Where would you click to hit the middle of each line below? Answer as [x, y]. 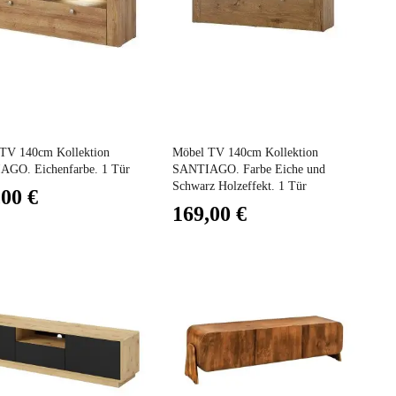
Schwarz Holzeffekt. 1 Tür [239, 187]
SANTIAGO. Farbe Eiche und [248, 170]
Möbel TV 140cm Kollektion [245, 153]
